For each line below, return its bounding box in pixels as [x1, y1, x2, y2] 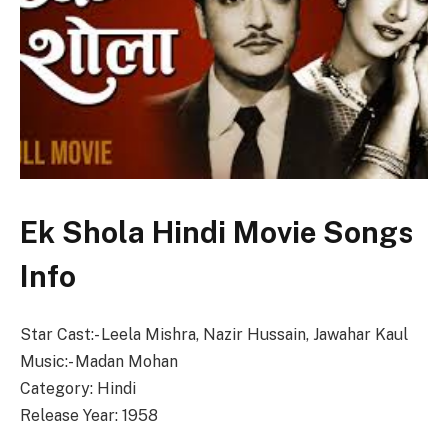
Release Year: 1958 [20, 405, 158, 425]
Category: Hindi [20, 378, 136, 398]
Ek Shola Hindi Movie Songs [20, 214, 413, 250]
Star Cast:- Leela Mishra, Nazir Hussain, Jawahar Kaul [20, 324, 408, 344]
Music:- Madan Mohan [20, 351, 178, 371]
